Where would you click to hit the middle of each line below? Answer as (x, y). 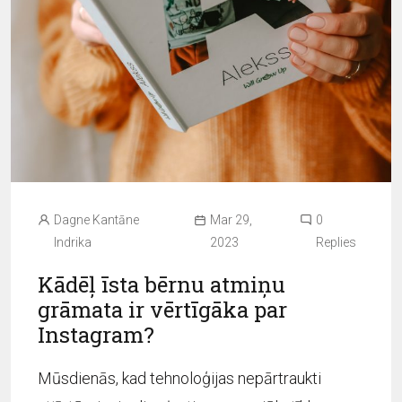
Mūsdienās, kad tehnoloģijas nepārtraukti (179, 378)
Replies (336, 242)
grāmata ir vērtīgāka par (162, 309)
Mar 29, (232, 219)
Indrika (73, 242)
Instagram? (96, 334)
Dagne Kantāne (96, 219)
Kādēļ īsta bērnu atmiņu (162, 284)
